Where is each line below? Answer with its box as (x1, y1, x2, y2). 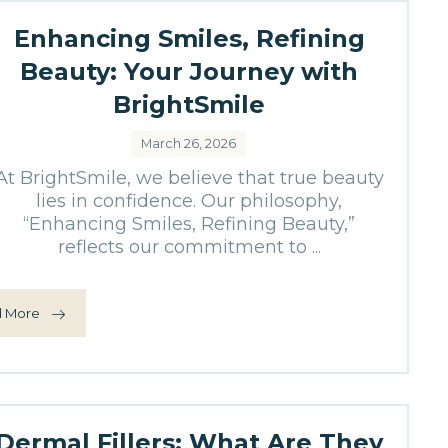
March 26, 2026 (141, 136, 237, 151)
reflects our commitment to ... (57, 236, 321, 258)
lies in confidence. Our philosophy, (36, 190, 343, 212)
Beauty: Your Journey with (20, 57, 359, 86)
